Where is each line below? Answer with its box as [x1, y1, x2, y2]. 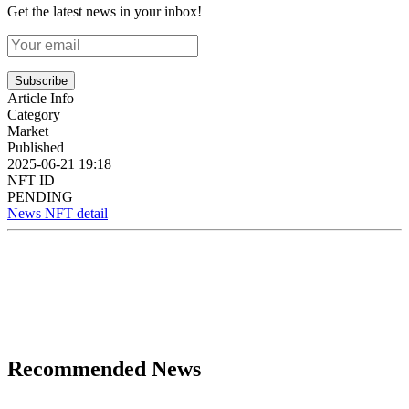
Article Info [7, 89, 74, 106]
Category [7, 106, 60, 122]
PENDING [7, 188, 73, 204]
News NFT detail [7, 204, 108, 221]
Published [7, 139, 64, 155]
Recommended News [7, 356, 201, 381]
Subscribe [15, 73, 68, 88]
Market [7, 122, 48, 139]
